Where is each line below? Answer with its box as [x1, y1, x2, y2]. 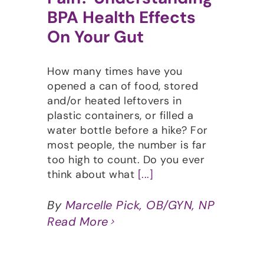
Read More [47, 214, 108, 230]
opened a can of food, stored [47, 79, 198, 94]
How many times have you [47, 64, 183, 79]
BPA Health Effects [47, 6, 196, 29]
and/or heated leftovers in [47, 94, 181, 108]
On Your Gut [47, 26, 144, 48]
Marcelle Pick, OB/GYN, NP [65, 197, 214, 213]
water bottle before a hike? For [47, 123, 208, 138]
